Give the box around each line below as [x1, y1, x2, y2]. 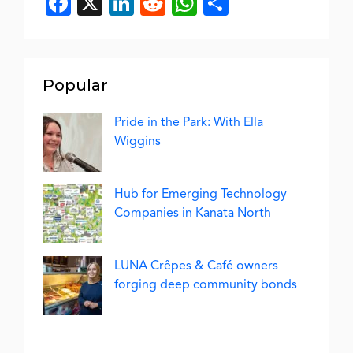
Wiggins [114, 133, 161, 150]
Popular [43, 75, 108, 95]
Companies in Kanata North [114, 205, 271, 221]
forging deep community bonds [114, 277, 297, 293]
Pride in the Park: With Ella [114, 114, 263, 131]
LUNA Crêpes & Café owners [114, 258, 278, 274]
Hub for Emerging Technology [114, 186, 287, 203]
